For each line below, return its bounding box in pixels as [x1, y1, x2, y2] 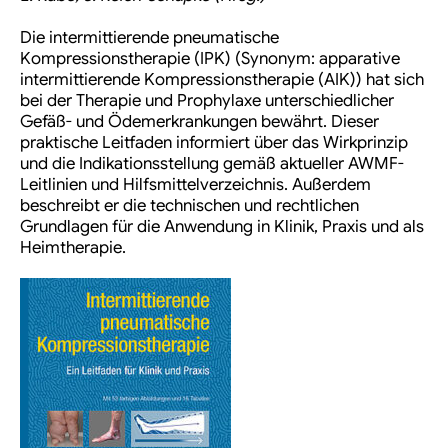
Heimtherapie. [20, 237, 130, 259]
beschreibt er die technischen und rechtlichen [20, 195, 359, 217]
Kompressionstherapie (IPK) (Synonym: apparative [20, 48, 400, 70]
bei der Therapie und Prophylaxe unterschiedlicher [20, 90, 394, 112]
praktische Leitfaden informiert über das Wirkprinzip [20, 132, 408, 154]
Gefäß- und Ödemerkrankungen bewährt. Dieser [20, 111, 379, 133]
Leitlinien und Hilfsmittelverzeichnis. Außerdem [20, 174, 371, 196]
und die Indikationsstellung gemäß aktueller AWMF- [20, 153, 404, 175]
